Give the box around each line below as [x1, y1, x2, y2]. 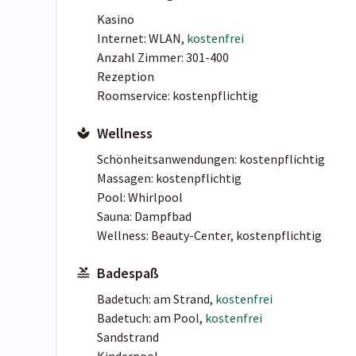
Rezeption [97, 68, 154, 85]
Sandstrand [97, 329, 159, 346]
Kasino [97, 11, 134, 28]
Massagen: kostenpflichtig [97, 170, 242, 187]
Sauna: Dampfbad [97, 208, 192, 225]
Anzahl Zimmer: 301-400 [97, 49, 229, 66]
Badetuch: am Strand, [97, 291, 215, 308]
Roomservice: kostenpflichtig [97, 87, 258, 104]
